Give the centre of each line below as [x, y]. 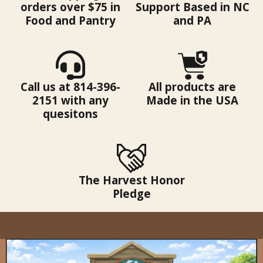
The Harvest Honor [131, 180]
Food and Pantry [71, 20]
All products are [193, 86]
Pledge [131, 193]
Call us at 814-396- [71, 86]
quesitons [71, 113]
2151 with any [71, 100]
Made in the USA [193, 100]
